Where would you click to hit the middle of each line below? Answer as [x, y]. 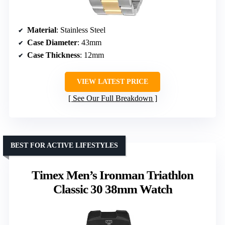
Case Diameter [52, 43]
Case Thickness [53, 55]
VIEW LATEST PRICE [113, 82]
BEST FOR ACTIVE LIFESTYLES [64, 146]
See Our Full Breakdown [113, 98]
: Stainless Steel [81, 30]
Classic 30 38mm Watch [113, 189]
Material [42, 30]
